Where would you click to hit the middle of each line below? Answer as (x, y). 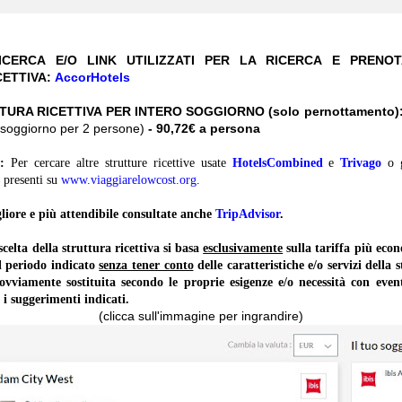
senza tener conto (146, 266)
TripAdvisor (248, 214)
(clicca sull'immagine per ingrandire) (201, 316)
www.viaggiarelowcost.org (129, 180)
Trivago (361, 163)
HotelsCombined (277, 163)
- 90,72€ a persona (206, 129)
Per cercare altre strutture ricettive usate (118, 163)
